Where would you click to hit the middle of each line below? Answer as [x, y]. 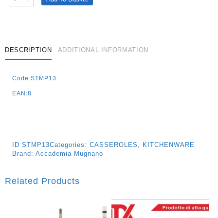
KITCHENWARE [169, 145]
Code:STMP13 [34, 79]
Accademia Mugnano [69, 154]
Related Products [42, 181]
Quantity [35, 29]
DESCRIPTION [28, 50]
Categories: [70, 145]
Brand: [24, 154]
